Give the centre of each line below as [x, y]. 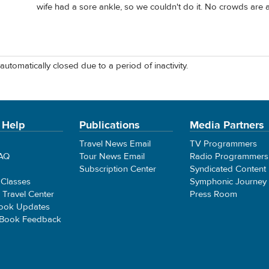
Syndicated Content [228, 169]
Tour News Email [112, 156]
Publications [110, 125]
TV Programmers [223, 144]
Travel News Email [115, 144]
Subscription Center [118, 169]
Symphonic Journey [228, 181]
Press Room [213, 194]
